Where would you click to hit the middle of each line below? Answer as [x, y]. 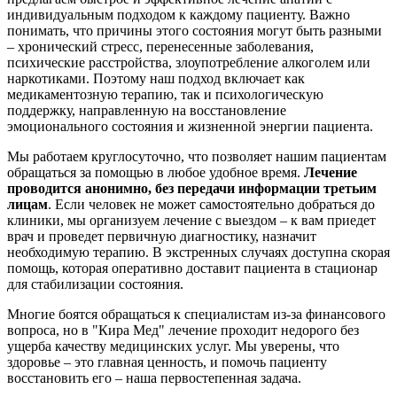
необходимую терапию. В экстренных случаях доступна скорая [198, 252]
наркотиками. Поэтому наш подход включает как [156, 78]
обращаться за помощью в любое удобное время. [156, 172]
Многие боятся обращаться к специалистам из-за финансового [196, 314]
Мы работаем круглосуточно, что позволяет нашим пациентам [197, 156]
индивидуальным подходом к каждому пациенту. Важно [179, 14]
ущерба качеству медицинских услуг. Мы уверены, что [173, 346]
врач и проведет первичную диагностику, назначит [162, 236]
